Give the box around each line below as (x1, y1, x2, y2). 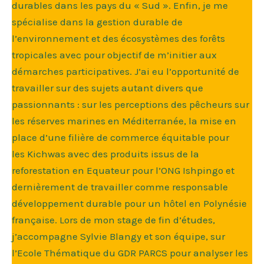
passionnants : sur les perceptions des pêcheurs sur (12, 98, 249, 110)
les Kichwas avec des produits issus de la (12, 147, 199, 160)
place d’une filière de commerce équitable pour (12, 131, 229, 143)
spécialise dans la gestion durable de (12, 15, 183, 28)
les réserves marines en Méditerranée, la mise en (12, 114, 236, 127)
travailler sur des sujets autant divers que (12, 81, 203, 94)
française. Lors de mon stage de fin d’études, (12, 213, 215, 226)
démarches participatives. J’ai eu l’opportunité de (12, 65, 239, 77)
